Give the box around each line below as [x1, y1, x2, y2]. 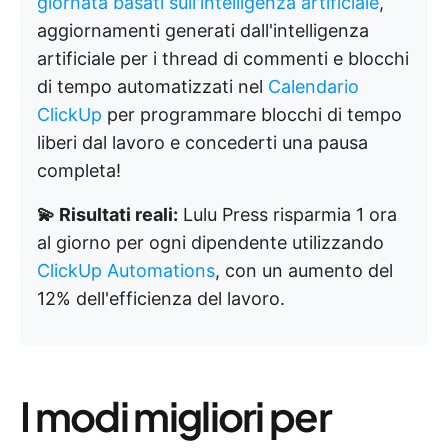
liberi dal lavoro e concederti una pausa [37, 132, 368, 154]
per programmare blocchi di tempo [102, 104, 402, 126]
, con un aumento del [215, 260, 393, 282]
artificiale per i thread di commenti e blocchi [37, 48, 409, 70]
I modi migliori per [20, 390, 332, 442]
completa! [37, 160, 121, 182]
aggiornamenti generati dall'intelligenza [37, 20, 369, 42]
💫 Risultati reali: [37, 204, 178, 226]
